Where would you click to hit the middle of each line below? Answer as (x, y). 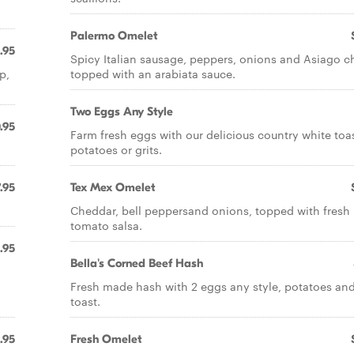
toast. (85, 301)
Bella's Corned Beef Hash (137, 263)
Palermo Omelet (114, 36)
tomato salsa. (106, 225)
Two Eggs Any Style (122, 111)
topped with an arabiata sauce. (153, 73)
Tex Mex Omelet (113, 187)
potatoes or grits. (116, 149)
